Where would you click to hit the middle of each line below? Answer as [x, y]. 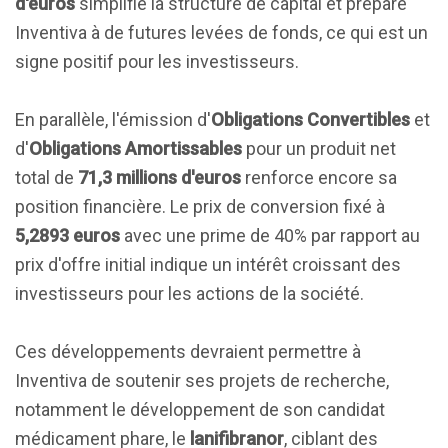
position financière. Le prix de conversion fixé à [200, 206]
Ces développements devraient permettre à [188, 351]
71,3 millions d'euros [159, 177]
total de [46, 177]
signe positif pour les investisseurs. [157, 61]
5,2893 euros [67, 235]
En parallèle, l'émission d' [113, 119]
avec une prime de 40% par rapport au [270, 235]
